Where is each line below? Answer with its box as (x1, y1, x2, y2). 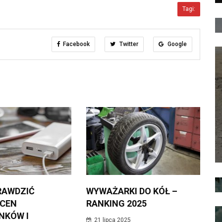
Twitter (118, 40, 138, 48)
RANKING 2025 (86, 198, 147, 209)
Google (166, 40, 187, 48)
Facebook (63, 40, 90, 48)
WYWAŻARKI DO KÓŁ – (86, 185, 177, 196)
